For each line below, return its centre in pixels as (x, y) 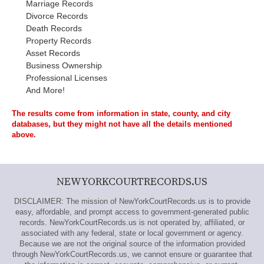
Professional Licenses (67, 78)
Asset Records (53, 53)
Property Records (59, 41)
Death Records (54, 28)
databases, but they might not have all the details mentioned (122, 124)
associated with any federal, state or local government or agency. (132, 233)
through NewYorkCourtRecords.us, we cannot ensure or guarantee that (132, 254)
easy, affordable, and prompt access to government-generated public (132, 212)
